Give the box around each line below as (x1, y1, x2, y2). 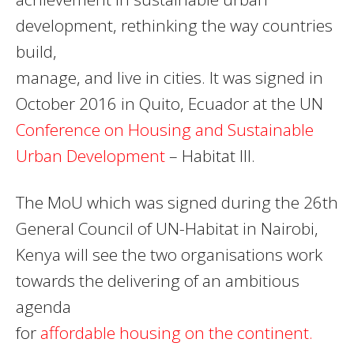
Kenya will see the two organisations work (16, 243, 322, 266)
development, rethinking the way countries (16, 14, 333, 37)
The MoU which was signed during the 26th (16, 191, 338, 214)
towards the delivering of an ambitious (16, 269, 299, 292)
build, (16, 40, 57, 63)
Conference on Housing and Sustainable (16, 119, 314, 141)
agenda (16, 296, 71, 318)
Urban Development (16, 145, 165, 168)
